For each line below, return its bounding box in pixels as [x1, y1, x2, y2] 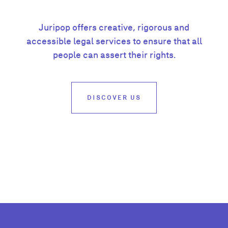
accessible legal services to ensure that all [26, 36, 202, 46]
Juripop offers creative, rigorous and [39, 22, 189, 33]
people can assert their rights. [52, 49, 176, 60]
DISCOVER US [87, 94, 141, 101]
